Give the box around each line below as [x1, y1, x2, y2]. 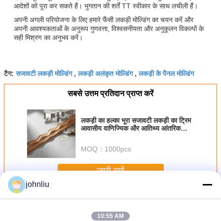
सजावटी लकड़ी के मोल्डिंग [26, 192, 99, 204]
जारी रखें [97, 166, 124, 176]
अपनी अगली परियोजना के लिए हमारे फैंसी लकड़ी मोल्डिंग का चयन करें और [14, 15, 193, 24]
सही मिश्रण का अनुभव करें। [14, 33, 83, 41]
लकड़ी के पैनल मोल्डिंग [139, 68, 194, 78]
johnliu [26, 180, 49, 188]
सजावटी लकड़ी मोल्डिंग [16, 68, 72, 78]
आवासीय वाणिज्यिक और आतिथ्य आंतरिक [81, 124, 181, 132]
